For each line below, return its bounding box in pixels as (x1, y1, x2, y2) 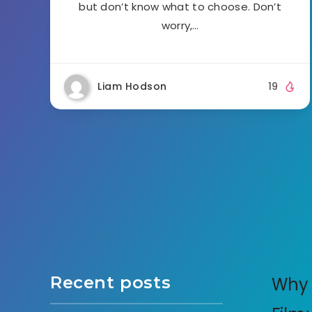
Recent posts (50, 272, 171, 293)
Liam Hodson (97, 79, 167, 93)
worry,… (161, 17, 199, 33)
